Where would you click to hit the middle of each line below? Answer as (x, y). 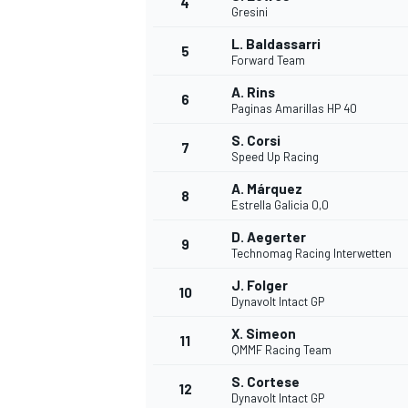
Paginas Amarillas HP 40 (294, 109)
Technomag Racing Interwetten (311, 254)
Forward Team (268, 61)
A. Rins (253, 92)
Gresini (250, 12)
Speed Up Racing (275, 157)
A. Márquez (267, 189)
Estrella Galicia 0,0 (280, 205)
